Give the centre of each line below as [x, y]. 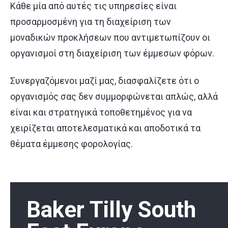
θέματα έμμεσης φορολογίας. [72, 144]
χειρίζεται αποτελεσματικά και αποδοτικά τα [105, 128]
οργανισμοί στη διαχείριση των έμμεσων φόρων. [112, 53]
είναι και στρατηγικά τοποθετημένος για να [101, 112]
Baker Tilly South [111, 209]
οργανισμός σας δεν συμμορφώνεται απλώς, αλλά [114, 96]
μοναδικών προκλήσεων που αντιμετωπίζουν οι [110, 37]
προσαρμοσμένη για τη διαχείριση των [91, 22]
